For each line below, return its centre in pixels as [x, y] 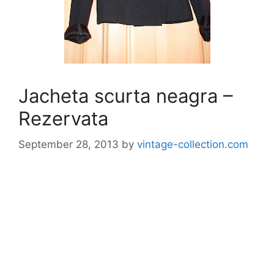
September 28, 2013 [68, 144]
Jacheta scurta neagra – [126, 96]
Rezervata [63, 118]
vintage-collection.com [193, 144]
